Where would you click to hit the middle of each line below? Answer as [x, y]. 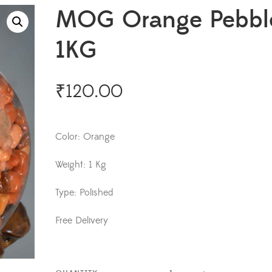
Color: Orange [85, 137]
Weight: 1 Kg [81, 165]
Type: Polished [84, 192]
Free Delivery [82, 220]
